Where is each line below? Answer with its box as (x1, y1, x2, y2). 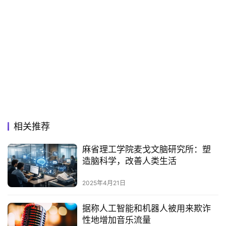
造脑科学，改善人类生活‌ (82, 155, 177, 166)
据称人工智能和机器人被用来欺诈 (82, 203, 211, 214)
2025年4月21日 (82, 179, 126, 187)
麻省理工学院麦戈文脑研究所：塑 (82, 144, 211, 154)
